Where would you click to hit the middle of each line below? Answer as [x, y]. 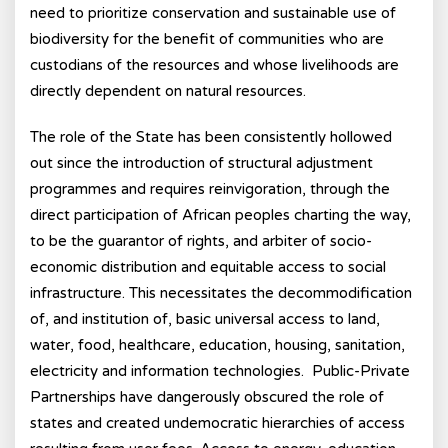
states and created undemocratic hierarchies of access [217, 423]
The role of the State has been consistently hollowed [211, 137]
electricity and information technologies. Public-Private [220, 371]
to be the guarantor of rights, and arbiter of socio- [201, 241]
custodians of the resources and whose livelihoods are [214, 65]
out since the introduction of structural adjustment [201, 163]
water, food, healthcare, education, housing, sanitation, [217, 345]
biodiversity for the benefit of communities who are [207, 39]
